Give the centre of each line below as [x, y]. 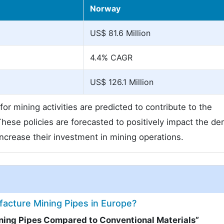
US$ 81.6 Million [120, 33]
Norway [105, 8]
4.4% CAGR [111, 57]
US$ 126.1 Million [122, 82]
